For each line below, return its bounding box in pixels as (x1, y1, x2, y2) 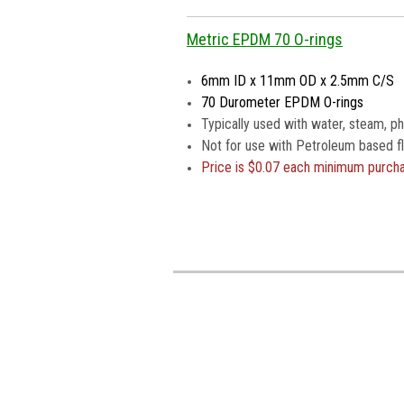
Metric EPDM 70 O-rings (187, 30, 343, 50)
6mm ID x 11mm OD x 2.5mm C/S (201, 72, 395, 90)
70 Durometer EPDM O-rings (201, 94, 364, 112)
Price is (201, 159, 249, 177)
